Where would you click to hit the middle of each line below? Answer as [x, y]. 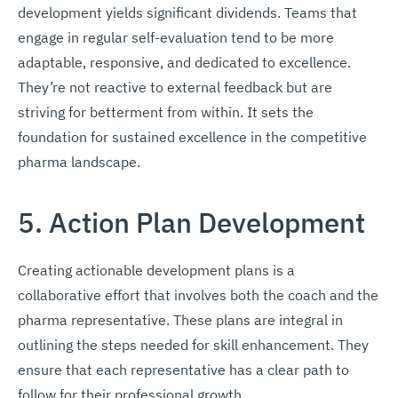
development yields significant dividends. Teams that [187, 12]
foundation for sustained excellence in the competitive [192, 136]
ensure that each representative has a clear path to [183, 369]
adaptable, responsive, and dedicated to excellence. [184, 62]
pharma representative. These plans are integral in [180, 319]
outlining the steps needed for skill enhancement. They [193, 344]
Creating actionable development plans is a [156, 270]
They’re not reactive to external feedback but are [175, 87]
